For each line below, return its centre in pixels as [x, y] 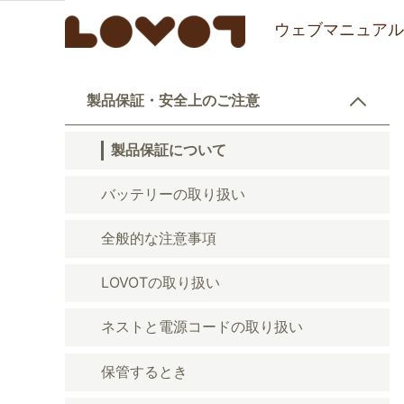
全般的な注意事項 [159, 238]
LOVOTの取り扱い [161, 283]
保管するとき [144, 371]
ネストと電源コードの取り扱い [202, 327]
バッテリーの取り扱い [173, 193]
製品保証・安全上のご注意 [173, 101]
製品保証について [169, 149]
